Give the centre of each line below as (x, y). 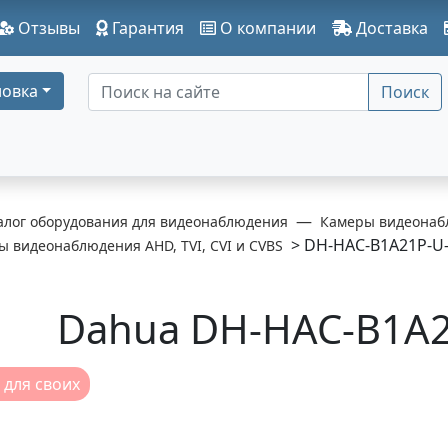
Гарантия (146, 28)
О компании (266, 28)
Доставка (390, 28)
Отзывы (47, 28)
